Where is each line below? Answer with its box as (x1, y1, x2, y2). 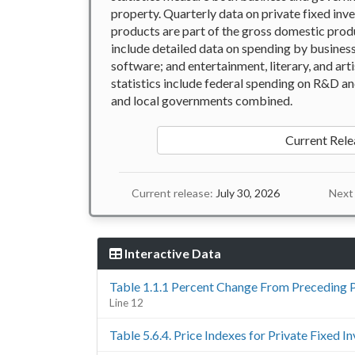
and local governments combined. (111, 93, 292, 108)
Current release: (132, 186, 213, 200)
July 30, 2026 (213, 186, 280, 200)
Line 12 (109, 296, 143, 309)
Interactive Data (122, 246, 221, 261)
